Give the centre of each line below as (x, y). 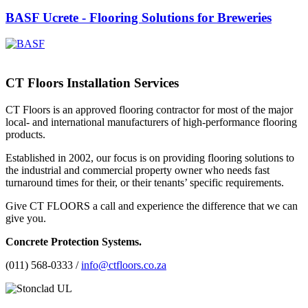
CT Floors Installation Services (92, 83)
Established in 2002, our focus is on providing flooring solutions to (150, 157)
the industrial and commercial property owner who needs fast (137, 170)
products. (25, 134)
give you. (26, 218)
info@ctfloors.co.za (124, 265)
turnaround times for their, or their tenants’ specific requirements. (145, 182)
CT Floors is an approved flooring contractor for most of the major (149, 109)
